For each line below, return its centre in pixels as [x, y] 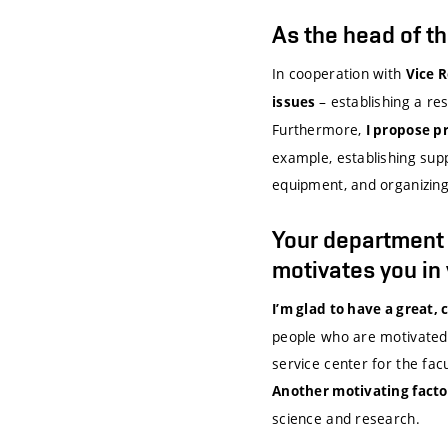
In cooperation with [339, 74]
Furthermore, [319, 130]
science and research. [346, 419]
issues [295, 102]
